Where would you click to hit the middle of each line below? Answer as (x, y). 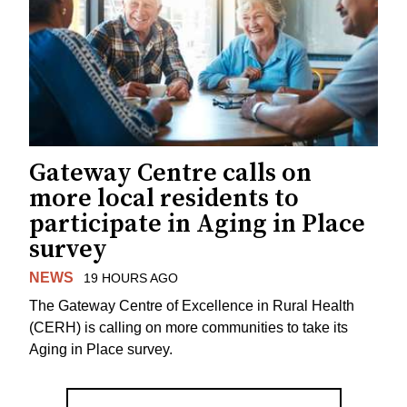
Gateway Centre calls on (170, 174)
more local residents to (164, 199)
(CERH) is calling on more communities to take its (189, 328)
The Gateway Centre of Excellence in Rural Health (192, 306)
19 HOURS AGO (130, 278)
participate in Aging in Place (197, 224)
